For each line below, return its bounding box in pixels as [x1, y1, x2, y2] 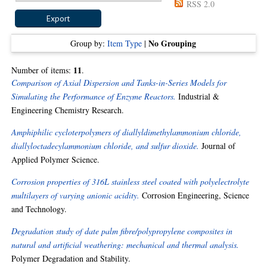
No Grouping [148, 37, 197, 49]
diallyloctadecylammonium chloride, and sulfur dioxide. [11, 140, 200, 151]
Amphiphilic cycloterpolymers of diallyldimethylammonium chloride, [11, 126, 242, 138]
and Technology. [11, 203, 67, 215]
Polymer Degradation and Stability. [11, 253, 131, 264]
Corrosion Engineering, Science [139, 190, 250, 201]
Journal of [199, 140, 236, 151]
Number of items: [11, 64, 74, 76]
